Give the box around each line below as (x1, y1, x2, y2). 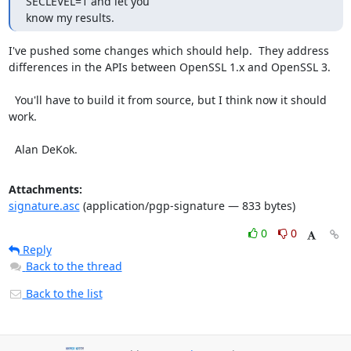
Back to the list (22, 286, 103, 301)
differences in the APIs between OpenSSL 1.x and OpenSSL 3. (8, 60, 331, 74)
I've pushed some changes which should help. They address (8, 43, 329, 58)
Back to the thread (25, 259, 122, 273)
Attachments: (8, 182, 82, 197)
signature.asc (8, 198, 80, 213)
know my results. (25, 10, 114, 25)
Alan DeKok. (14, 142, 78, 157)
